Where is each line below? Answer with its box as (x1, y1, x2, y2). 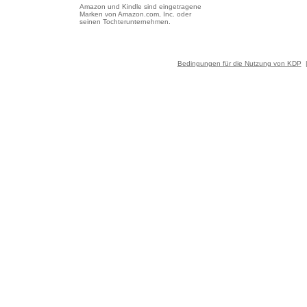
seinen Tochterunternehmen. (79, 18, 171, 25)
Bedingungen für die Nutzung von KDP (177, 60, 302, 67)
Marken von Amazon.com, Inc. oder (79, 10, 192, 18)
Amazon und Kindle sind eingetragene (79, 3, 202, 10)
